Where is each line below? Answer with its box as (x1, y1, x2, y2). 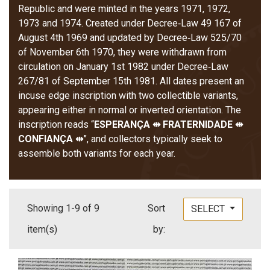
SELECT (190, 203, 227, 215)
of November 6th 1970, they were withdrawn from (18, 46, 227, 58)
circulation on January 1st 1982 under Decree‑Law (18, 61, 228, 73)
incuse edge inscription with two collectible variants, (18, 90, 238, 102)
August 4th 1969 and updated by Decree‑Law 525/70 (18, 32, 242, 44)
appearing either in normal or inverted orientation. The (18, 104, 241, 116)
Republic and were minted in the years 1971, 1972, (18, 3, 230, 15)
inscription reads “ (18, 119, 94, 131)
